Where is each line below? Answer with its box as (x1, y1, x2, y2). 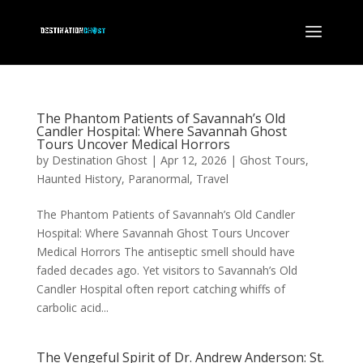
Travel (195, 171, 228, 186)
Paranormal (127, 171, 190, 186)
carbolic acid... (36, 300, 109, 315)
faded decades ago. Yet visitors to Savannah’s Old (36, 263, 297, 278)
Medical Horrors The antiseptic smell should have (36, 244, 295, 259)
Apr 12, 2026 (160, 152, 227, 168)
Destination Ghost (51, 152, 147, 168)
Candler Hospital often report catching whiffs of (36, 281, 285, 297)
